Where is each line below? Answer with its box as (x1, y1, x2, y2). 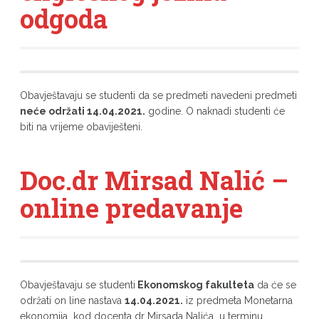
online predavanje (19, 191, 243, 225)
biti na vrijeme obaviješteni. (19, 121, 142, 132)
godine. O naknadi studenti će (145, 105, 285, 117)
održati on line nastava (19, 295, 125, 306)
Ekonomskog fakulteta (135, 279, 254, 291)
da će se (253, 279, 296, 291)
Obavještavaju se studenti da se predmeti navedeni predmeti (19, 90, 297, 101)
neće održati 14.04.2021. (19, 105, 145, 117)
